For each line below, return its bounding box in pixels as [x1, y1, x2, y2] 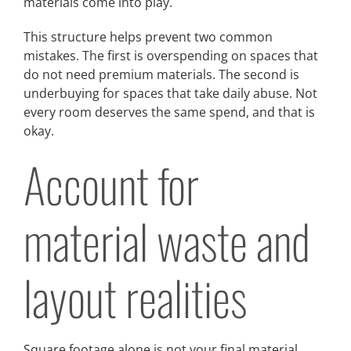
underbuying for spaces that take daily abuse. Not [24, 84, 317, 102]
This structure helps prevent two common [24, 27, 273, 45]
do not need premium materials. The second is [24, 65, 299, 83]
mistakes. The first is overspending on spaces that [24, 46, 318, 64]
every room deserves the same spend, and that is [24, 103, 315, 121]
